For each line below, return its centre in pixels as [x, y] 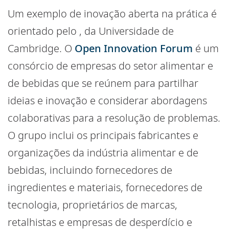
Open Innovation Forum [134, 49]
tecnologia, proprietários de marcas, [93, 205]
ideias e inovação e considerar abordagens [107, 101]
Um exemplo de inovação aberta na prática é [112, 14]
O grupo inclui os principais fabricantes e [103, 135]
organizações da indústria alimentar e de [103, 153]
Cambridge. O [41, 49]
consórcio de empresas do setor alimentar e [110, 66]
